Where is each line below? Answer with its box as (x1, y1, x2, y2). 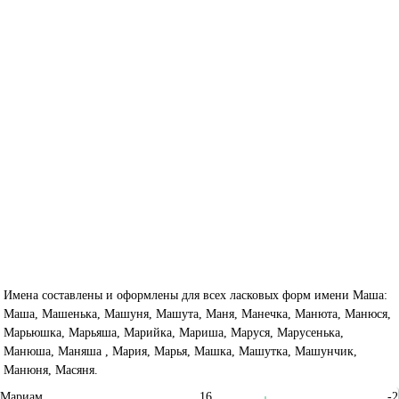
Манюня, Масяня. (4, 362, 99, 377)
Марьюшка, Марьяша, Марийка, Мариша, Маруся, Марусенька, (4, 325, 345, 339)
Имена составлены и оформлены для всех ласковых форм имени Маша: (4, 288, 388, 302)
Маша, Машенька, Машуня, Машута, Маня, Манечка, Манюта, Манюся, (4, 306, 392, 321)
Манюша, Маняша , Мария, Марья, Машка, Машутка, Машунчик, (4, 344, 358, 358)
